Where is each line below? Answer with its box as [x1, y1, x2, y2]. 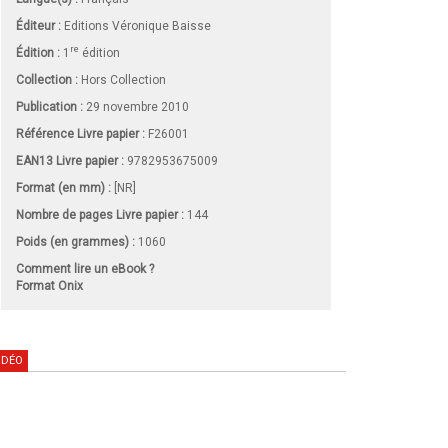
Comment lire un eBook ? [16, 261, 154, 276]
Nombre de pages [16, 207, 113, 222]
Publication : [16, 99, 83, 114]
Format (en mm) [16, 180, 108, 195]
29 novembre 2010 [83, 99, 189, 114]
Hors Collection [81, 72, 166, 87]
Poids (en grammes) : [16, 234, 135, 249]
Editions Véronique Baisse [64, 18, 211, 33]
